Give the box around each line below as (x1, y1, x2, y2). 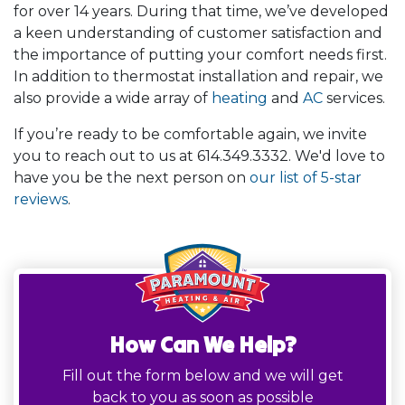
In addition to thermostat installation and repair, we (14, 67, 383, 85)
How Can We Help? (109, 330, 296, 359)
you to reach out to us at (14, 146, 197, 165)
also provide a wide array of (14, 89, 212, 107)
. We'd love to (288, 146, 385, 165)
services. (323, 89, 385, 107)
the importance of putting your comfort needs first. (14, 45, 387, 63)
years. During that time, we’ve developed (92, 2, 389, 20)
